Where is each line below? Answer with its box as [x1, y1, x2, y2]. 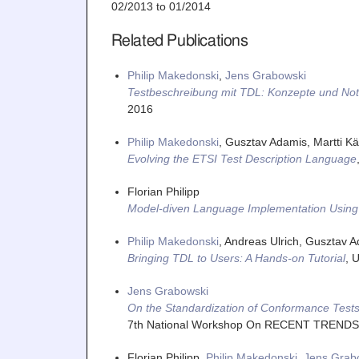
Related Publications [111, 32, 248, 49]
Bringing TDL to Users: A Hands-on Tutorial [127, 251, 345, 264]
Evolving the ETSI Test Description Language [127, 151, 357, 165]
